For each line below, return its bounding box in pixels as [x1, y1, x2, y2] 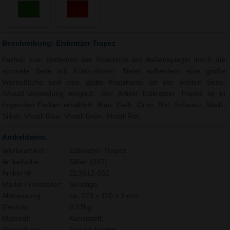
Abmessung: [2, 192, 43, 200]
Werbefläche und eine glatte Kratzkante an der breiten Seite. [2, 79, 226, 87]
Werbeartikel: [2, 147, 46, 155]
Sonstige [69, 181, 98, 189]
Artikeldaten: [2, 133, 48, 142]
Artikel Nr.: [2, 169, 36, 178]
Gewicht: [2, 203, 31, 212]
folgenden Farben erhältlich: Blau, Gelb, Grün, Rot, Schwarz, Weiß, [2, 101, 226, 109]
